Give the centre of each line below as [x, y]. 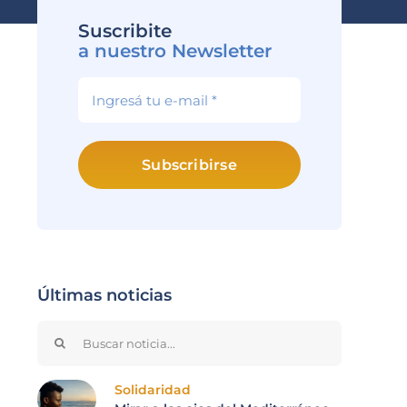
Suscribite [125, 31]
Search [64, 331]
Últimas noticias [104, 296]
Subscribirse [189, 165]
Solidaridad [153, 390]
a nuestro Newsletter [175, 51]
